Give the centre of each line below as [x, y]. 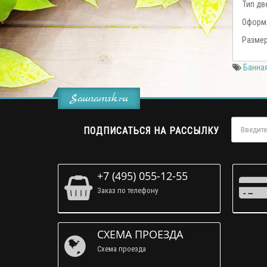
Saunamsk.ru [99, 100]
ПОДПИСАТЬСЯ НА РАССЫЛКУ [152, 131]
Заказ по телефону [128, 191]
